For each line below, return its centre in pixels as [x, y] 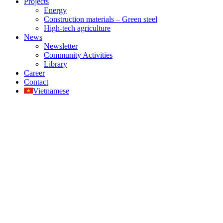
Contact [36, 82]
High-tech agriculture [77, 28]
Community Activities [78, 55]
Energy [55, 10]
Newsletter [61, 46]
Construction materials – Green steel [101, 19]
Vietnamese [51, 91]
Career [34, 73]
